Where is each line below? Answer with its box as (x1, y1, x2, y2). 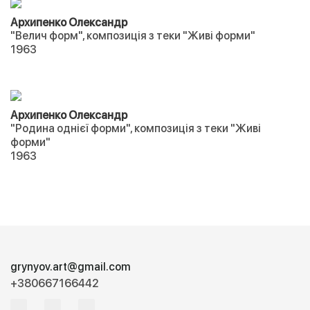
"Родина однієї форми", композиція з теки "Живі (10, 122, 261, 135)
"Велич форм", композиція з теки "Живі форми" (10, 29, 255, 42)
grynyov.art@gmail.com (10, 260, 131, 273)
